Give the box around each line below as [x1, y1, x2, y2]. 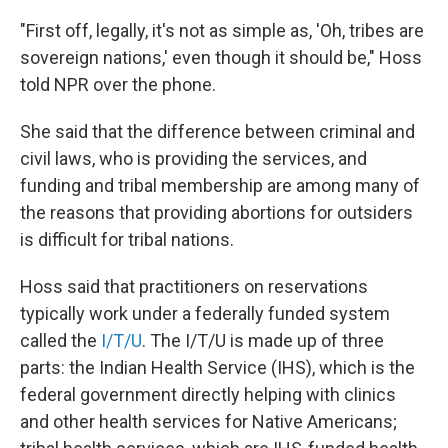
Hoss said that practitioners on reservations [20, 276, 368, 298]
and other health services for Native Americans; [20, 411, 397, 433]
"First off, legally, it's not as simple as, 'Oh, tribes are [20, 20, 424, 42]
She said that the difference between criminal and [20, 121, 415, 143]
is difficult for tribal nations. [20, 229, 234, 251]
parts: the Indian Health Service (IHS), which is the [20, 357, 415, 379]
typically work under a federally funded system [20, 303, 390, 325]
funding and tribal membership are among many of [20, 175, 420, 197]
